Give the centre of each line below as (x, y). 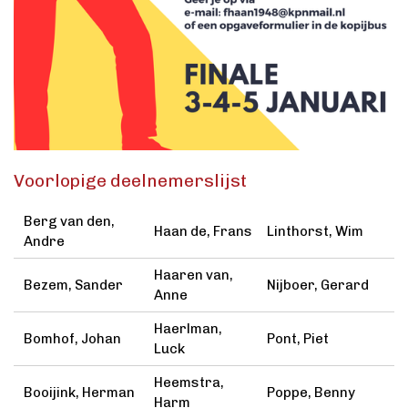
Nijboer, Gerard (317, 286)
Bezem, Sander (74, 286)
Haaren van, (193, 275)
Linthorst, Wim (315, 232)
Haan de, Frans (203, 232)
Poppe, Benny (311, 393)
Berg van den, (70, 222)
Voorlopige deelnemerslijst (130, 181)
